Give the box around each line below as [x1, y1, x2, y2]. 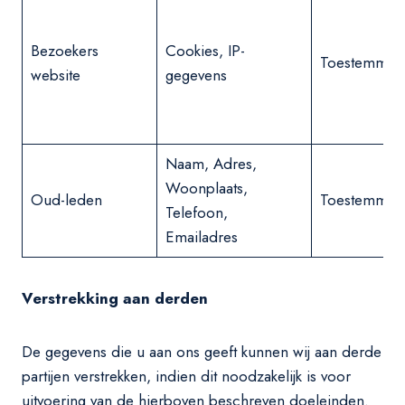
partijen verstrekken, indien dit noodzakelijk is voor [22, 365, 351, 387]
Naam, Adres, [165, 153, 257, 174]
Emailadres [165, 226, 238, 248]
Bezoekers [30, 40, 99, 61]
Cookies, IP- [165, 40, 245, 61]
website [30, 64, 80, 86]
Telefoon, [165, 202, 228, 223]
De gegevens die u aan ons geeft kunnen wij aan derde [22, 341, 381, 363]
